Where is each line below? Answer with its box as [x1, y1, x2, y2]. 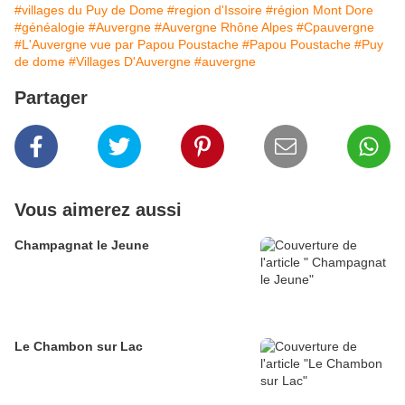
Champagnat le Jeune [14, 237, 149, 252]
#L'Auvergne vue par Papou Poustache [14, 36, 239, 52]
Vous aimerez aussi [14, 199, 182, 220]
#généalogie [14, 19, 85, 34]
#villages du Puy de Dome [14, 2, 164, 17]
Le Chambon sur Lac [97, 338, 143, 353]
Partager [14, 87, 88, 108]
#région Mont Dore [266, 2, 373, 17]
